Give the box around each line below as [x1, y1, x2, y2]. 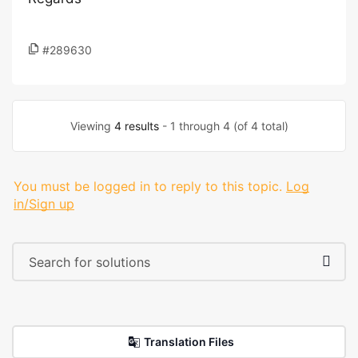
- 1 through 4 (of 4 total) [158, 119, 288, 133]
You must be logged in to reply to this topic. [14, 178, 282, 194]
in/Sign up [14, 196, 74, 212]
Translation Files [143, 335, 234, 348]
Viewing [70, 119, 114, 133]
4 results [113, 119, 159, 133]
